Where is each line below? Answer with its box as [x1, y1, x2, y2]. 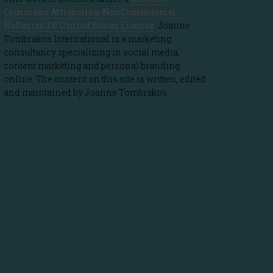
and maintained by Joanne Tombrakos [4, 87, 167, 98]
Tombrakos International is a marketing [4, 33, 171, 44]
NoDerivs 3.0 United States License [4, 19, 154, 31]
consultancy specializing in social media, [4, 46, 180, 58]
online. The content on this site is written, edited [4, 73, 206, 85]
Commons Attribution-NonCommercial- [4, 6, 179, 18]
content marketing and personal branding [4, 60, 180, 71]
